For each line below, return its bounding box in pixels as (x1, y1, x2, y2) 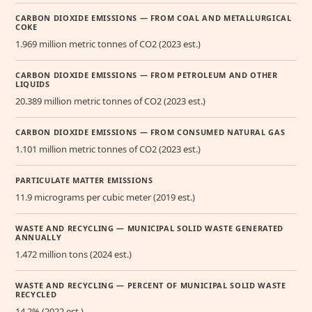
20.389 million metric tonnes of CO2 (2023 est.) (15, 95, 205, 108)
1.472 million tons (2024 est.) (15, 248, 132, 261)
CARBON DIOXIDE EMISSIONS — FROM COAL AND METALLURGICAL (15, 13, 292, 24)
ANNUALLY (15, 232, 62, 243)
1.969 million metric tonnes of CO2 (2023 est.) (15, 38, 201, 51)
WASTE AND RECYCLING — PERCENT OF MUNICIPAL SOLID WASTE (15, 280, 286, 291)
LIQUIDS (15, 79, 50, 90)
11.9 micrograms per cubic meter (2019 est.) (15, 191, 195, 204)
